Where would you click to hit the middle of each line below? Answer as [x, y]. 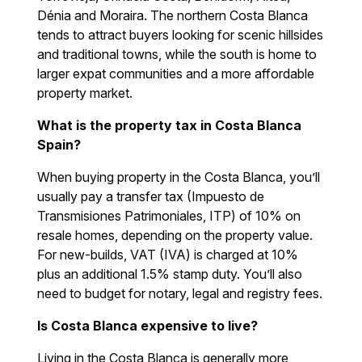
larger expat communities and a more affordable [176, 73]
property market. [85, 93]
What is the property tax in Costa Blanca [170, 125]
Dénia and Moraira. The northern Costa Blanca [173, 15]
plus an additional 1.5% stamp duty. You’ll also [170, 274]
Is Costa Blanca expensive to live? [148, 325]
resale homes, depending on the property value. [175, 235]
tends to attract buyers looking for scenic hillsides [181, 34]
